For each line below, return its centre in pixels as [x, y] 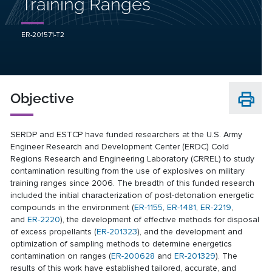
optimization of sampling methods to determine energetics [121, 243]
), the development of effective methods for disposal [160, 219]
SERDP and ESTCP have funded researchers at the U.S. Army [127, 134]
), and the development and [190, 231]
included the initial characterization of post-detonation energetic [132, 195]
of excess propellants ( [54, 231]
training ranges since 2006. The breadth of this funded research [133, 183]
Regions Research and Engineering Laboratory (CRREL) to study [133, 158]
